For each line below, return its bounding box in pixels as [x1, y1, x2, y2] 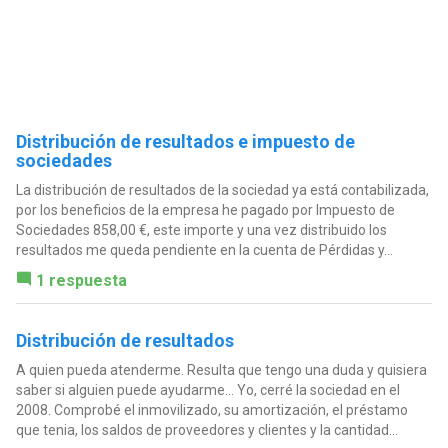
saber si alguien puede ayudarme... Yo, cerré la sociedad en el [15, 382, 400, 399]
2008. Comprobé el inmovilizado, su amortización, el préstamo [15, 402, 408, 419]
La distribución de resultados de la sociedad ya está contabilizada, [15, 182, 429, 199]
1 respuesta [35, 271, 127, 291]
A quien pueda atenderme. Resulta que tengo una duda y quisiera [15, 362, 427, 379]
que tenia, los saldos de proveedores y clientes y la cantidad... [15, 422, 398, 439]
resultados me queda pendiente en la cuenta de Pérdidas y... [15, 242, 393, 259]
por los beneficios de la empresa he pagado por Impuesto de [15, 202, 395, 219]
